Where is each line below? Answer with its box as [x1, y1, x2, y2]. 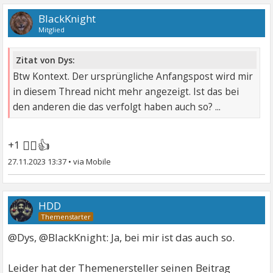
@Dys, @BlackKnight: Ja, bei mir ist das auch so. [8, 230, 235, 244]
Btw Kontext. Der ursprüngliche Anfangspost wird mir [13, 69, 253, 83]
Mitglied [38, 24, 65, 34]
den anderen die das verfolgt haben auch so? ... [13, 100, 221, 113]
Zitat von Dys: [16, 54, 76, 66]
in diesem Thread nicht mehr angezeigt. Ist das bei [13, 85, 239, 98]
